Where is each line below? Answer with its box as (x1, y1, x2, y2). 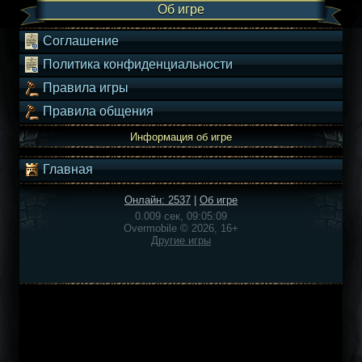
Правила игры (40, 81, 128, 95)
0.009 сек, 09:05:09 (135, 210, 227, 222)
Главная (40, 162, 93, 177)
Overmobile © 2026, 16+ (124, 222, 238, 234)
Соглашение (40, 34, 119, 48)
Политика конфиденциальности (40, 57, 233, 72)
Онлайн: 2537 (124, 194, 191, 206)
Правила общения (40, 104, 154, 119)
